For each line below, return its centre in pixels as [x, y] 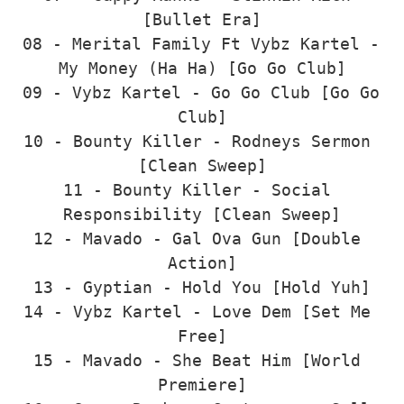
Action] [202, 263]
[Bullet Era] [202, 20]
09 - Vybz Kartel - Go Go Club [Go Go [201, 93]
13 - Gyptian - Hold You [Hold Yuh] [202, 288]
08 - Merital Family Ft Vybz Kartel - [201, 44]
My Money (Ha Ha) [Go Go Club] [202, 69]
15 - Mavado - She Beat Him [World [197, 361]
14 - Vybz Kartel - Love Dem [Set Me [197, 312]
